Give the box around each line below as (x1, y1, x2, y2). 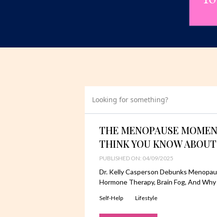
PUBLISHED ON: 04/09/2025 (99, 155, 173, 162)
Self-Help (99, 194, 123, 202)
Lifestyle (135, 194, 157, 202)
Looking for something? (92, 95, 168, 105)
